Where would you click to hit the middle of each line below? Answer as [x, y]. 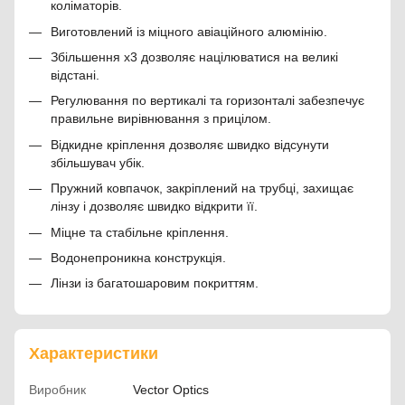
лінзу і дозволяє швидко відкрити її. [154, 207]
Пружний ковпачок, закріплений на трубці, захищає [202, 188]
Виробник [57, 389]
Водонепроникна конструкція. [138, 257]
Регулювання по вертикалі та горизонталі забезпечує [207, 101]
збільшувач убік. [98, 162]
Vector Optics [171, 389]
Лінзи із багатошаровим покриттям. [155, 283]
